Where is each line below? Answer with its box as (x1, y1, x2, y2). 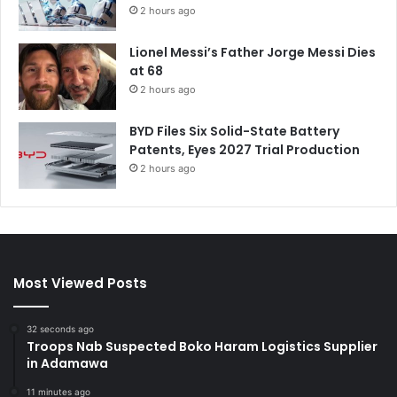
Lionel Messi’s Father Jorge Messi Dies (129, 43, 376, 62)
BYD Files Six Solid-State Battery (129, 122, 339, 141)
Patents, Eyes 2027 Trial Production (129, 141, 360, 160)
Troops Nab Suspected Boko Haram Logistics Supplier (27, 338, 378, 356)
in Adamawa (27, 354, 108, 373)
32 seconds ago (27, 323, 94, 335)
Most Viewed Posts (13, 274, 147, 293)
